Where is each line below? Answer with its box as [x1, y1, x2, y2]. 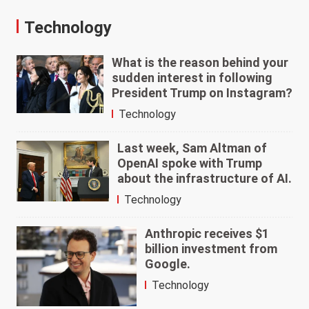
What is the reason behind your [111, 55, 288, 70]
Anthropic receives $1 [145, 226, 270, 241]
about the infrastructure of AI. [117, 171, 292, 186]
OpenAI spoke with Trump [117, 156, 263, 171]
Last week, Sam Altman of [117, 141, 268, 156]
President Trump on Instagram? [111, 86, 292, 101]
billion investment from [145, 241, 278, 257]
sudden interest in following [111, 70, 272, 86]
